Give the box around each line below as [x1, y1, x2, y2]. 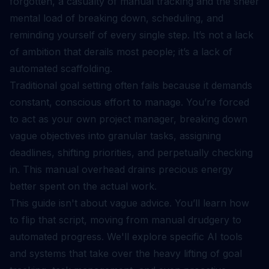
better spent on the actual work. [10, 180, 157, 192]
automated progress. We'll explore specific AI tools [10, 231, 243, 243]
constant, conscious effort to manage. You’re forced [10, 96, 249, 108]
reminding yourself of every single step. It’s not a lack [10, 29, 253, 41]
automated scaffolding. [10, 62, 112, 74]
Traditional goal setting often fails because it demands [10, 79, 252, 91]
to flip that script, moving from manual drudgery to [10, 214, 241, 226]
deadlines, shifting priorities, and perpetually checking [10, 147, 253, 159]
